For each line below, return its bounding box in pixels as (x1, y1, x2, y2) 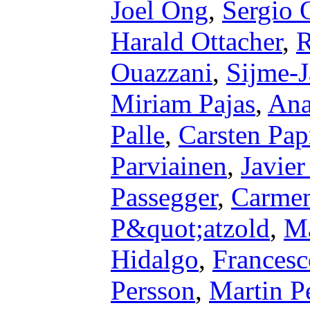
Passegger (111, 182, 217, 212)
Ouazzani (111, 57, 212, 87)
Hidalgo (111, 244, 199, 274)
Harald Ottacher (111, 26, 282, 56)
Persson (111, 275, 195, 305)
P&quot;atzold (111, 213, 270, 243)
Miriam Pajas (111, 89, 255, 118)
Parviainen (111, 151, 227, 181)
